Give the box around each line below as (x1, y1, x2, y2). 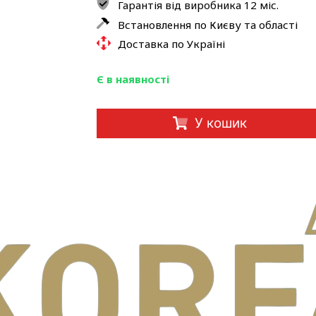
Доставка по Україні (118, 36, 226, 51)
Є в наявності (97, 71, 170, 86)
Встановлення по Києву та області (118, 17, 298, 32)
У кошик (194, 114, 247, 131)
